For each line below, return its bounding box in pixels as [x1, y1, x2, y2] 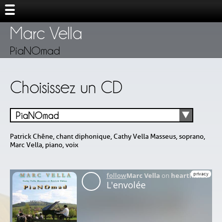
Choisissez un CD [10, 77, 122, 96]
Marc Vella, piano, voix [10, 141, 78, 149]
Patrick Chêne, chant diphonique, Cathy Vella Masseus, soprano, [10, 132, 205, 141]
